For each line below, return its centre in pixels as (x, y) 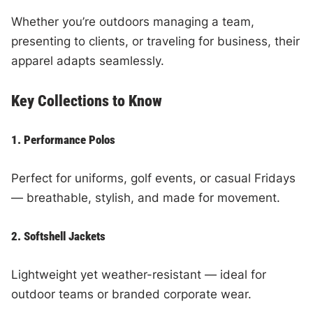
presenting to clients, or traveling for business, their (156, 41)
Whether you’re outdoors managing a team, (133, 21)
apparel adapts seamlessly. (88, 60)
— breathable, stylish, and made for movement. (146, 197)
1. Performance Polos (64, 139)
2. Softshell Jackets (59, 236)
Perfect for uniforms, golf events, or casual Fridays (154, 178)
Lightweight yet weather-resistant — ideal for (139, 274)
